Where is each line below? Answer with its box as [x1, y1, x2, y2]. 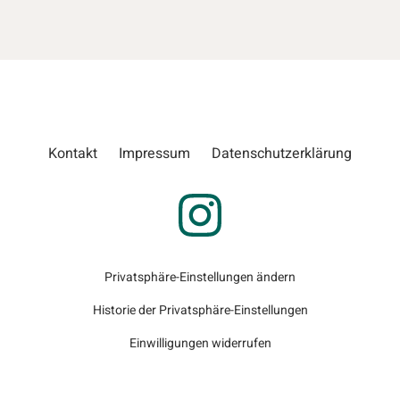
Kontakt [48, 143, 97, 165]
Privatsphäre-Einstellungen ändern [104, 268, 296, 287]
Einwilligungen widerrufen [129, 334, 271, 354]
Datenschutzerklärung [212, 143, 352, 165]
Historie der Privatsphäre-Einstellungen [92, 301, 308, 321]
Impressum [119, 143, 190, 165]
